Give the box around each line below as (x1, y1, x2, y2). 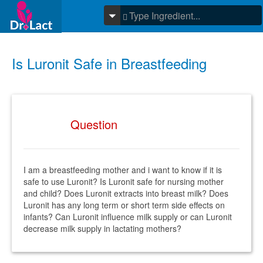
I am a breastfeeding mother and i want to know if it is (23, 164, 222, 176)
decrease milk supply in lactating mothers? (23, 222, 181, 234)
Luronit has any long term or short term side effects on (23, 199, 225, 211)
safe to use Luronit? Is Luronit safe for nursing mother (23, 176, 224, 187)
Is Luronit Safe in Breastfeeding (12, 53, 207, 73)
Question (70, 116, 117, 133)
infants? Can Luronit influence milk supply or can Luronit (23, 211, 232, 222)
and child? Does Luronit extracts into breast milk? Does (23, 187, 228, 199)
